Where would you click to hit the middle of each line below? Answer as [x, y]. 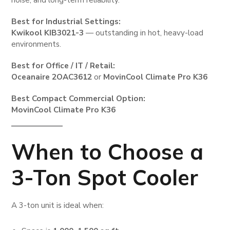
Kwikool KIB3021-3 [48, 33]
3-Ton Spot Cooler [105, 177]
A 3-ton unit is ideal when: [58, 205]
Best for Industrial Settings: [66, 21]
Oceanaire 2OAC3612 [52, 77]
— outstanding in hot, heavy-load [144, 33]
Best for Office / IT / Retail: [63, 65]
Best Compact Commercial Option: [79, 98]
